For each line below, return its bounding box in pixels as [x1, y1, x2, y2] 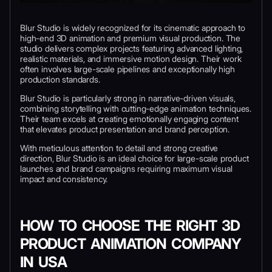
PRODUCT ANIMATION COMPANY [20, 234, 241, 253]
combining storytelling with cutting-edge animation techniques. [20, 103, 252, 114]
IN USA [20, 253, 67, 271]
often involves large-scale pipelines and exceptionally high [20, 63, 235, 74]
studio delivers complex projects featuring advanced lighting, [20, 42, 243, 53]
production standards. [20, 73, 100, 84]
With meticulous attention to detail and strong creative [20, 142, 219, 153]
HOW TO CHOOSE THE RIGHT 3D [20, 216, 240, 234]
